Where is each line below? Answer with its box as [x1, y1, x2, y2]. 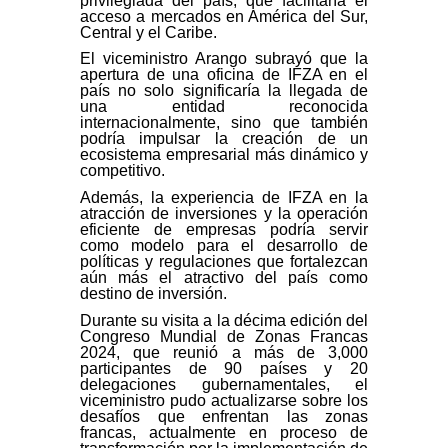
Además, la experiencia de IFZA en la [80, 188, 368, 206]
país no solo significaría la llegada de [80, 82, 368, 100]
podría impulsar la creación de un [80, 130, 368, 148]
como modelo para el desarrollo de [80, 236, 368, 254]
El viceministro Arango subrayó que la [80, 50, 368, 68]
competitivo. [80, 162, 165, 180]
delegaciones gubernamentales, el [80, 375, 368, 393]
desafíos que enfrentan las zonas [80, 407, 368, 425]
